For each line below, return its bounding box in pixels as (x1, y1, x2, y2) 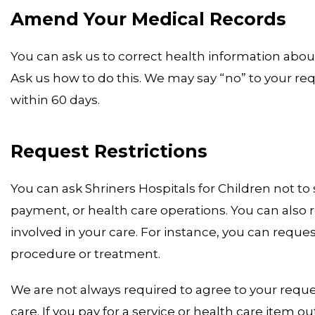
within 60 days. (11, 92, 100, 107)
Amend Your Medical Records (11, 8, 286, 30)
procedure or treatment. (11, 246, 160, 261)
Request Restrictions (11, 140, 207, 162)
